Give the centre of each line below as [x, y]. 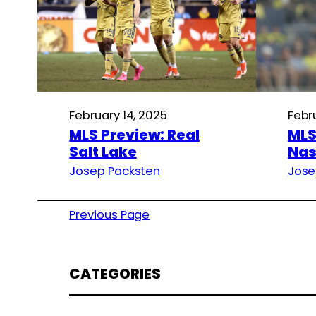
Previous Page [110, 214]
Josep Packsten [115, 170]
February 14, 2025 [118, 115]
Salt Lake [103, 151]
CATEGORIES [115, 274]
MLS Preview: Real [134, 134]
